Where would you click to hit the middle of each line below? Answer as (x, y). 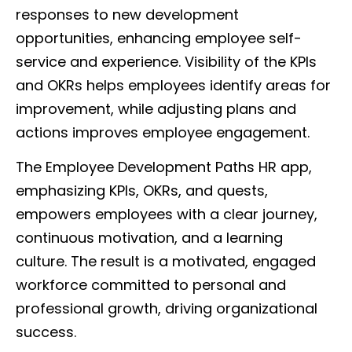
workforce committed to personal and (151, 285)
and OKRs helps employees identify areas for (173, 86)
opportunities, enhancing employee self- (159, 38)
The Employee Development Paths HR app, (164, 167)
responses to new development (127, 15)
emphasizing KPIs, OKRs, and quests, (142, 191)
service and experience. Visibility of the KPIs (166, 62)
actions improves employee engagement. (163, 133)
